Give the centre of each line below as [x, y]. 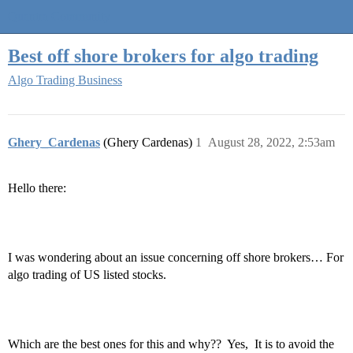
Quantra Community [59, 16]
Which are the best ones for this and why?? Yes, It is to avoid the [171, 344]
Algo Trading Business [65, 80]
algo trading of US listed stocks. [89, 275]
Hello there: [37, 188]
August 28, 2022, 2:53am [271, 142]
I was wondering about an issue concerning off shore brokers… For [176, 257]
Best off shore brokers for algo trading [163, 55]
